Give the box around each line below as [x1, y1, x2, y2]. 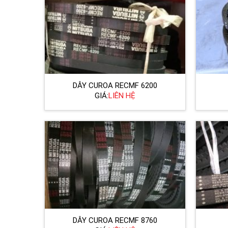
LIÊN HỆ [108, 91, 135, 101]
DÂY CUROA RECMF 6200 [72, 80, 157, 90]
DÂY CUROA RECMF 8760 [72, 215, 157, 225]
